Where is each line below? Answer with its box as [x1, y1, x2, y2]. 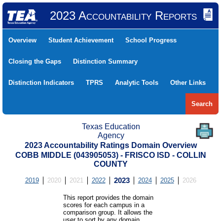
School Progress [125, 37, 177, 44]
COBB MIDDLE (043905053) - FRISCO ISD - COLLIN [15, 151, 206, 159]
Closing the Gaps [8, 58, 61, 65]
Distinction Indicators [8, 79, 74, 86]
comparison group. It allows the [63, 209, 153, 216]
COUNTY [93, 160, 128, 168]
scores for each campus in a [63, 201, 145, 209]
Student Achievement [48, 37, 113, 44]
